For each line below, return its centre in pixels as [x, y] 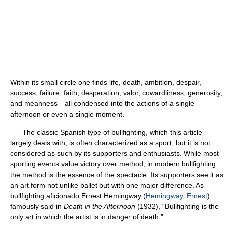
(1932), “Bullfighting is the [177, 206]
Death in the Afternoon [99, 206]
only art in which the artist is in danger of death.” [87, 217]
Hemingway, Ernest [177, 196]
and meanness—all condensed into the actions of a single [102, 103]
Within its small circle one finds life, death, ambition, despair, [106, 82]
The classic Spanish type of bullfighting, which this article [106, 132]
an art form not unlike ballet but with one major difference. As [107, 185]
